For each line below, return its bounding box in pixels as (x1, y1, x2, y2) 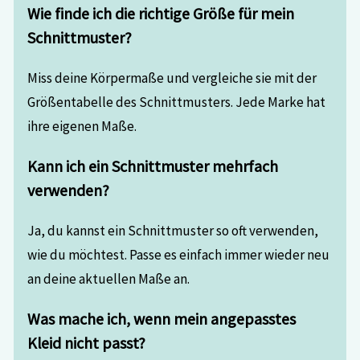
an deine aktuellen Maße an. (27, 269, 190, 288)
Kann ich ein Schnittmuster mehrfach (27, 155, 279, 176)
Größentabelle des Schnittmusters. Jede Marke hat (27, 92, 326, 111)
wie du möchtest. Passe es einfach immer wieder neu (27, 245, 330, 264)
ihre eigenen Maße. (27, 117, 137, 135)
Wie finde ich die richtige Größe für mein (27, 3, 295, 24)
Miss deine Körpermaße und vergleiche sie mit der (27, 68, 317, 87)
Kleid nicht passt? (27, 332, 146, 353)
